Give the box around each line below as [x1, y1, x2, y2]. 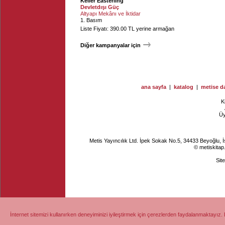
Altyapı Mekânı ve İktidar [80, 11, 141, 17]
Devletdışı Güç [80, 4, 119, 10]
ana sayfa [141, 84, 166, 90]
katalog [174, 84, 193, 90]
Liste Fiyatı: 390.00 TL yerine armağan [80, 26, 174, 32]
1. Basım [80, 17, 102, 23]
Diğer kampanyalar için [80, 42, 141, 48]
